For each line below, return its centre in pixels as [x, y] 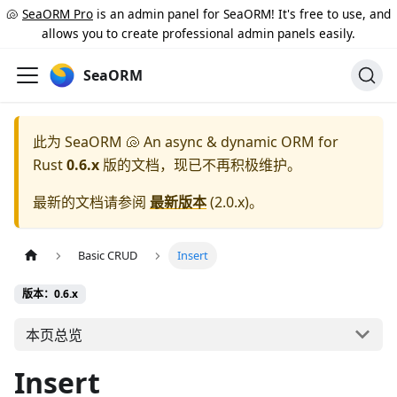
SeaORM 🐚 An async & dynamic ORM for [202, 142]
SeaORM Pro [58, 14]
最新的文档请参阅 [91, 202]
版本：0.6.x [50, 294]
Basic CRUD [108, 256]
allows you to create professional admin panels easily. [198, 33]
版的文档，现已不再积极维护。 [200, 165]
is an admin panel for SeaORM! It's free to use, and [242, 14]
